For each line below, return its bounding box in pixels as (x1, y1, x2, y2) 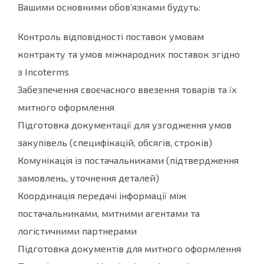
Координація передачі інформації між (18, 190, 186, 202)
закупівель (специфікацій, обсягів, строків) (18, 137, 212, 148)
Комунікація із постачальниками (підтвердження (18, 154, 239, 166)
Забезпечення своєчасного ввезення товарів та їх (18, 84, 237, 95)
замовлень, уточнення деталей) (18, 172, 159, 184)
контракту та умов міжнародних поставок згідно (18, 48, 240, 60)
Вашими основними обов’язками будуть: (18, 1, 200, 13)
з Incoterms (18, 66, 69, 78)
